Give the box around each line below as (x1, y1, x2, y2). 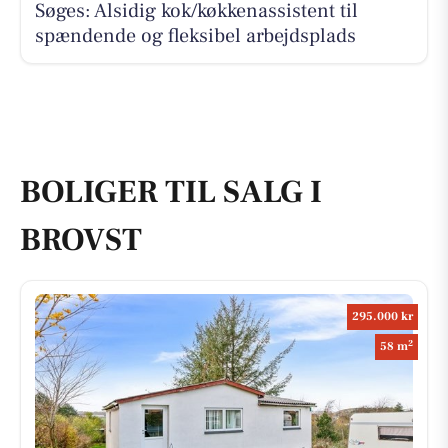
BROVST (20, 218, 142, 261)
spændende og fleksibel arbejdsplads (34, 22, 356, 49)
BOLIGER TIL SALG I (20, 170, 322, 213)
